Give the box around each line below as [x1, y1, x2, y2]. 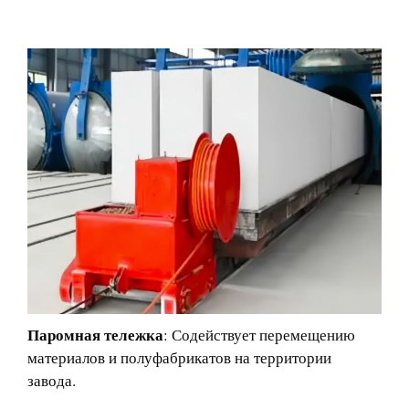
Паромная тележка [27, 322, 163, 346]
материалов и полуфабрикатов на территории [27, 346, 331, 368]
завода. [27, 369, 76, 391]
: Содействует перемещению [163, 323, 355, 345]
